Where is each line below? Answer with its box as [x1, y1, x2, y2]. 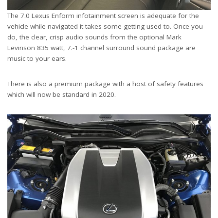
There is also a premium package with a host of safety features [7, 79, 203, 88]
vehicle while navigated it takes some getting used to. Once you [7, 21, 203, 31]
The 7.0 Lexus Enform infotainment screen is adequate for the [7, 11, 199, 20]
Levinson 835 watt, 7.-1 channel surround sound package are [7, 43, 196, 52]
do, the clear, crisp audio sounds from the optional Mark [7, 32, 182, 41]
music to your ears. [7, 54, 67, 63]
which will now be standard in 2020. [7, 90, 116, 99]
